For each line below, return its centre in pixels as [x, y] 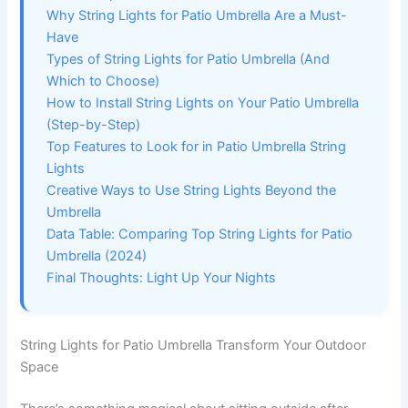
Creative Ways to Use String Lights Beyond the [192, 191]
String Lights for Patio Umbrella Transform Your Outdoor [194, 346]
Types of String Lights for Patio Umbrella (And [189, 60]
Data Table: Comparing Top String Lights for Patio [200, 235]
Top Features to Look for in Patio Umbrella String [197, 147]
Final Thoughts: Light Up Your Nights [162, 278]
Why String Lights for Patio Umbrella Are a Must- [197, 16]
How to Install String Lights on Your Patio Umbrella [203, 103]
